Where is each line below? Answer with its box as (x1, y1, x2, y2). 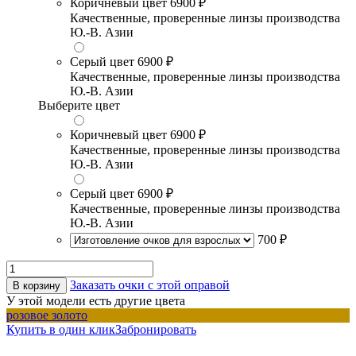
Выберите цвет (38, 99, 120, 113)
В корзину (13, 280, 60, 292)
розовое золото (6, 308, 87, 323)
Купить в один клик (6, 323, 115, 337)
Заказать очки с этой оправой (70, 278, 230, 292)
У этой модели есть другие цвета (6, 294, 185, 308)
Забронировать (115, 323, 196, 337)
